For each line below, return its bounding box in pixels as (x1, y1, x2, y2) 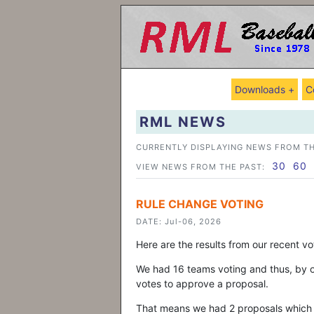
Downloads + (235, 83, 294, 95)
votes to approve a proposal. (136, 278, 268, 289)
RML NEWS (139, 114, 226, 130)
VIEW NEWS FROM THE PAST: (136, 162, 265, 172)
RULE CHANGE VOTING (136, 197, 264, 211)
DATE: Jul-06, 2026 (136, 217, 221, 226)
